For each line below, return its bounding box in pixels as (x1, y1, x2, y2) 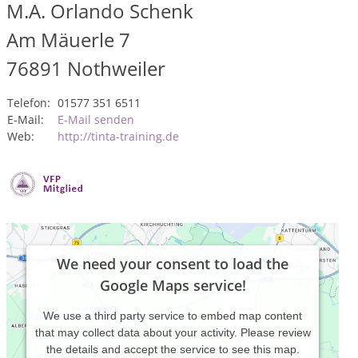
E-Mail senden (58, 112, 134, 128)
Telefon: (7, 95, 50, 111)
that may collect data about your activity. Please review (34, 326, 311, 340)
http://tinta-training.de (58, 129, 179, 145)
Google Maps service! (99, 276, 246, 296)
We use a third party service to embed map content (43, 309, 302, 323)
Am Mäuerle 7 (6, 26, 130, 54)
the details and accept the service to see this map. (46, 343, 300, 356)
